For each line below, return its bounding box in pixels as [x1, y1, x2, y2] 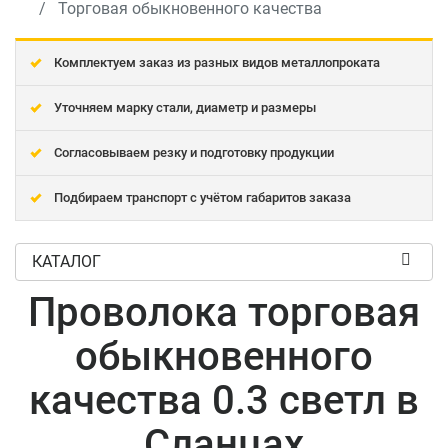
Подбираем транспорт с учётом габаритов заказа [54, 190, 351, 205]
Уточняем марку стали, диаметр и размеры [54, 100, 316, 115]
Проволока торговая [28, 289, 420, 336]
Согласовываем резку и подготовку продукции [54, 145, 334, 160]
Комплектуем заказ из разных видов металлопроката [54, 55, 380, 70]
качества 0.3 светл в [29, 377, 419, 424]
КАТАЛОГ [32, 252, 101, 271]
